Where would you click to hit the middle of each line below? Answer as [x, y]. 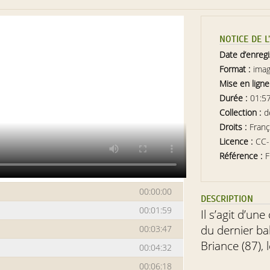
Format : [236, 69]
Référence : [242, 156]
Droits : [234, 127]
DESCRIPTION [227, 199]
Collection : [242, 112]
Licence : [237, 141]
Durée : [235, 98]
